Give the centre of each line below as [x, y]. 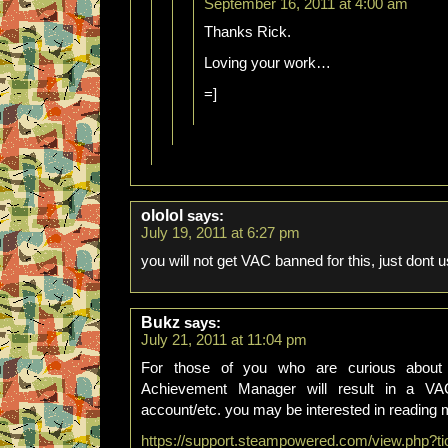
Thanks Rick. [247, 32]
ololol [162, 215]
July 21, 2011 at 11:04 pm [224, 340]
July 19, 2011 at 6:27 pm [220, 233]
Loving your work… [267, 63]
